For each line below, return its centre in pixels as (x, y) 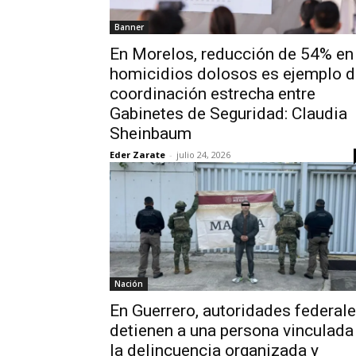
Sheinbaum (151, 133)
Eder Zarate (137, 155)
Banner (129, 27)
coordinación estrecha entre (213, 94)
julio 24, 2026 (203, 155)
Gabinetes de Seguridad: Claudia (228, 114)
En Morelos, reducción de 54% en (232, 54)
